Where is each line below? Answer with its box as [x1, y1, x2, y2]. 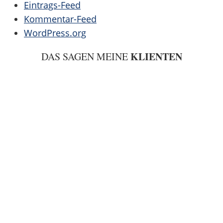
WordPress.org [24, 26, 86, 39]
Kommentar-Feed [24, 12, 97, 25]
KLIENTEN [130, 49, 182, 64]
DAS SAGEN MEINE [41, 49, 130, 63]
